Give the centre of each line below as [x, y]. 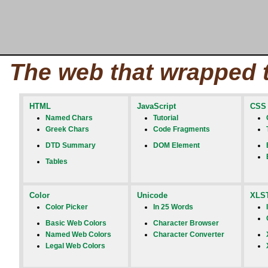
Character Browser [186, 223]
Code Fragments [181, 129]
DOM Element [176, 145]
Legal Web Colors [75, 246]
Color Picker [66, 207]
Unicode [152, 196]
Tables [56, 161]
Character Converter [188, 234]
